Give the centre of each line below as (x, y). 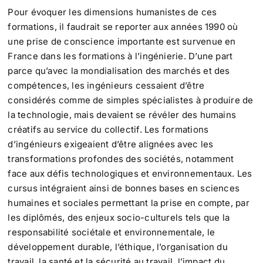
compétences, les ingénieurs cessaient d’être (106, 86)
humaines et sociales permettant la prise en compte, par (129, 203)
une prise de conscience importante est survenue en (122, 42)
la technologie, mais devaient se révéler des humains (122, 115)
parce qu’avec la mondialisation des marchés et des (119, 71)
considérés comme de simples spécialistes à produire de (131, 100)
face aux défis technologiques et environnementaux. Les (130, 174)
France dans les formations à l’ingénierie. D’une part (120, 56)
